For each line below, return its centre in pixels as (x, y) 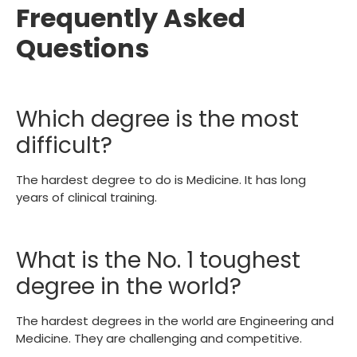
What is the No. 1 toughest (158, 260)
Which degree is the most (157, 119)
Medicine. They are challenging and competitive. (159, 338)
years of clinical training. (86, 197)
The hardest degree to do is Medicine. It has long (161, 179)
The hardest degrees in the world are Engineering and (175, 320)
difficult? (64, 145)
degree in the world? (129, 286)
